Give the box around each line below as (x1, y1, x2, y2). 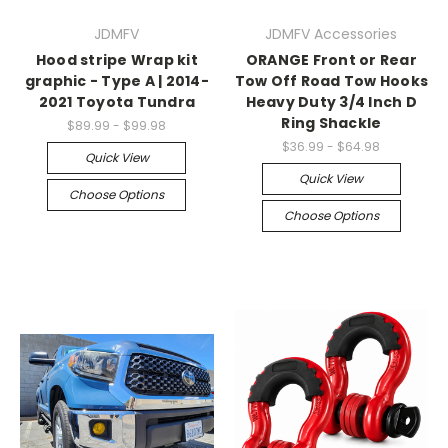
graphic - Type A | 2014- (24, 71, 209, 92)
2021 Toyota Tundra (38, 92, 195, 113)
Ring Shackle (281, 113, 382, 134)
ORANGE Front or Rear (245, 50, 417, 71)
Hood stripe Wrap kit (35, 50, 198, 71)
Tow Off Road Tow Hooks (234, 71, 428, 92)
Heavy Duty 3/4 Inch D (245, 92, 417, 113)
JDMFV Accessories (265, 24, 398, 45)
